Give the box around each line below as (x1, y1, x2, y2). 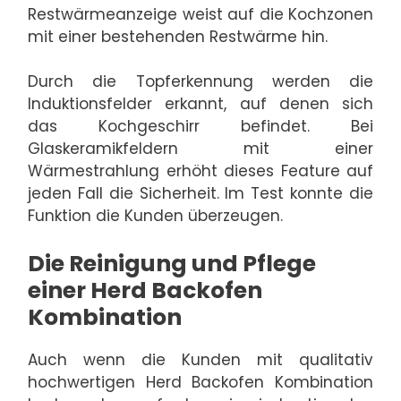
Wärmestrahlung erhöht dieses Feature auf (28, 160, 373, 183)
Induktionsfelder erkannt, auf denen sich (28, 93, 373, 115)
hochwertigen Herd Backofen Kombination (28, 371, 373, 393)
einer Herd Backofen (28, 274, 262, 306)
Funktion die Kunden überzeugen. (28, 205, 283, 227)
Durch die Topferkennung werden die (28, 71, 373, 93)
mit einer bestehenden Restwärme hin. (28, 25, 328, 47)
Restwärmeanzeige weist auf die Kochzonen (28, 3, 373, 25)
